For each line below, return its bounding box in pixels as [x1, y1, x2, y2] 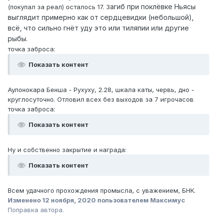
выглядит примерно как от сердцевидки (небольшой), [8, 13, 194, 22]
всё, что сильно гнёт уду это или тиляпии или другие [8, 24, 189, 32]
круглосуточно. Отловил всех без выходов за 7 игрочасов [8, 95, 194, 104]
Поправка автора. [8, 206, 64, 214]
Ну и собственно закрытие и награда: [8, 146, 126, 154]
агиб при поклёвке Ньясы [110, 2, 196, 11]
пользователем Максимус [96, 196, 185, 204]
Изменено [8, 196, 42, 204]
